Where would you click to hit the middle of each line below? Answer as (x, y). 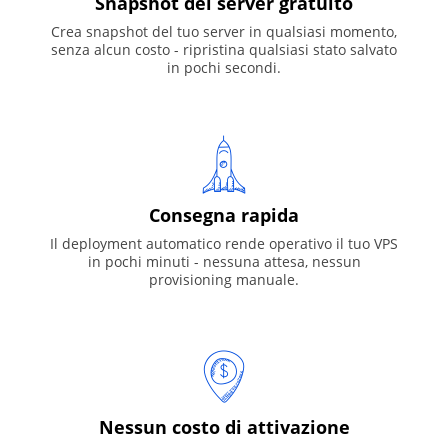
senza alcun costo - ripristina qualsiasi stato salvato (224, 49)
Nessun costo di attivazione (224, 426)
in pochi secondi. (224, 67)
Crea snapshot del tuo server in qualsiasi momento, (224, 31)
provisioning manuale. (224, 279)
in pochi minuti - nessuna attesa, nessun (224, 261)
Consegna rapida (224, 214)
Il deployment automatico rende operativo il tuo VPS (224, 243)
